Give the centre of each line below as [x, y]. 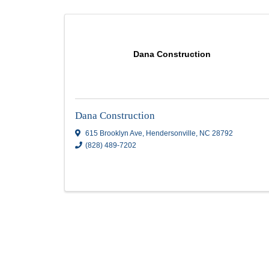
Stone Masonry [105, 18]
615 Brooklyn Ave [134, 204]
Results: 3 [109, 36]
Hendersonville [201, 204]
